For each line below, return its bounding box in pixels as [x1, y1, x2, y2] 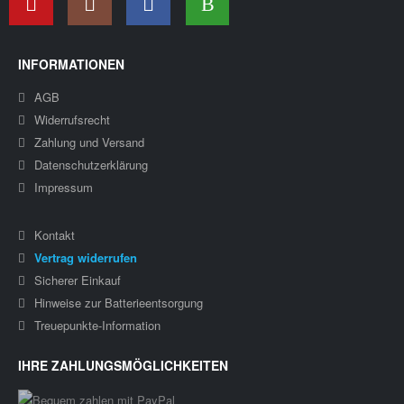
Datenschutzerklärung [34, 156, 148, 174]
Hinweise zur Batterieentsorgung [34, 293, 203, 311]
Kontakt [34, 225, 75, 243]
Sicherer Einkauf [34, 271, 121, 289]
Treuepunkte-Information [34, 316, 161, 334]
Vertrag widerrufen [34, 248, 137, 266]
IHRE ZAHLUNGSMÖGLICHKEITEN [18, 356, 228, 375]
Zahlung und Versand [34, 133, 144, 151]
